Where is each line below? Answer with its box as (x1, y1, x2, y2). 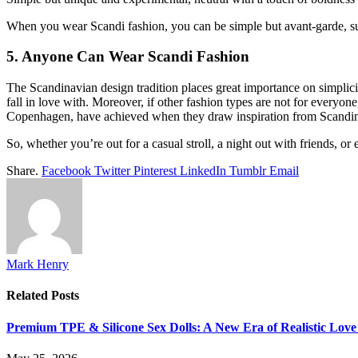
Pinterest (133, 164, 177, 178)
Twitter (94, 164, 130, 178)
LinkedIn (180, 164, 226, 178)
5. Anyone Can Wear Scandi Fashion (6, 48, 249, 66)
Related (6, 288, 51, 303)
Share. (6, 164, 38, 178)
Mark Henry (6, 257, 69, 272)
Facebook (42, 164, 91, 178)
